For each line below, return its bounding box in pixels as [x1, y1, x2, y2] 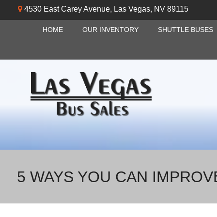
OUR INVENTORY [82, 26, 139, 33]
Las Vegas [114, 5, 150, 13]
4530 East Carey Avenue [24, 5, 110, 13]
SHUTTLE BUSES [157, 26, 213, 33]
